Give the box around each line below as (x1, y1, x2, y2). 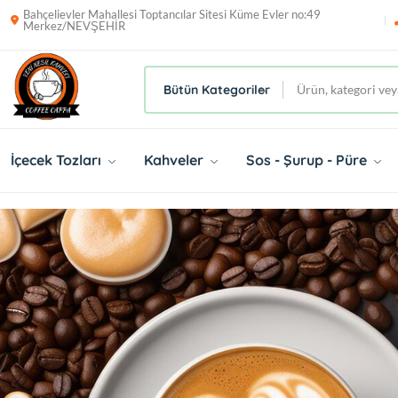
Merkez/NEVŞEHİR (23, 19, 125, 33)
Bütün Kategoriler (163, 81, 270, 98)
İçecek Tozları (11, 151, 105, 169)
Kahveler (144, 151, 207, 169)
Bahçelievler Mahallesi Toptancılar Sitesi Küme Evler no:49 (23, 7, 321, 21)
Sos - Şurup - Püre (246, 151, 370, 169)
